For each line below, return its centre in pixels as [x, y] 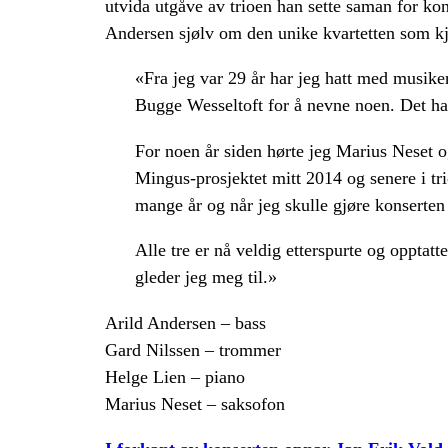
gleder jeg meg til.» [205, 277]
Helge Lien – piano [174, 376]
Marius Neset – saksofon [194, 403]
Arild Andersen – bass [185, 322]
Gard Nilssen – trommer [192, 349]
